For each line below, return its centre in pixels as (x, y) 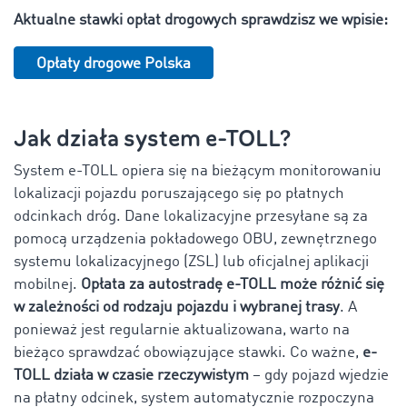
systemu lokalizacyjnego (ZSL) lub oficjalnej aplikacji (191, 262)
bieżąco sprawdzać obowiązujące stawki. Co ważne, (188, 352)
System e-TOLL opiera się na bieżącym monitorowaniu (198, 171)
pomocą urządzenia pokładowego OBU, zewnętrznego (195, 239)
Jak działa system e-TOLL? (152, 138)
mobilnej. (47, 284)
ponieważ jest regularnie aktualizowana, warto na (182, 330)
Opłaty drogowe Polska (114, 64)
